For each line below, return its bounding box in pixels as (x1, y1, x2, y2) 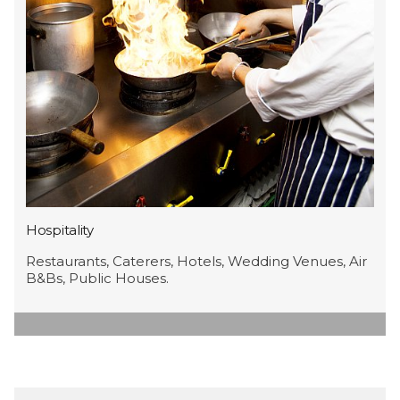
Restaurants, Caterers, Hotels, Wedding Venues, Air (26, 253, 367, 271)
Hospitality (26, 221, 94, 239)
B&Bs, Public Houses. (26, 270, 169, 287)
